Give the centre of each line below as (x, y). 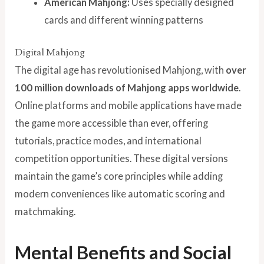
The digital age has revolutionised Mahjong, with (121, 70)
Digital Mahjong (50, 53)
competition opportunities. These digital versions (122, 159)
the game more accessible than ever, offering (112, 123)
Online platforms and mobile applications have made (128, 105)
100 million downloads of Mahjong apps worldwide (127, 88)
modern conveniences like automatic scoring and (120, 194)
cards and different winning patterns (123, 20)
